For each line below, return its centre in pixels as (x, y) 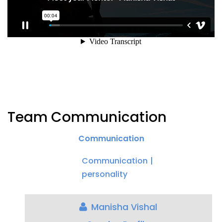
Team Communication (87, 117)
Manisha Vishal (124, 207)
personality (104, 174)
